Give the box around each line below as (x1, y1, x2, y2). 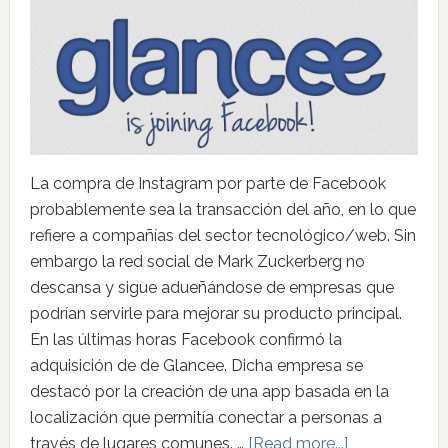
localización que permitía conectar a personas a (29, 408, 382, 428)
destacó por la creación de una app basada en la (29, 382, 389, 402)
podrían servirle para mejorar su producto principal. (29, 304, 402, 324)
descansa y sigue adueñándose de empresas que (29, 278, 394, 298)
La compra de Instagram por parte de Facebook (29, 174, 386, 194)
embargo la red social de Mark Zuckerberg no (29, 252, 365, 272)
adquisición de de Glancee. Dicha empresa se (29, 356, 363, 376)
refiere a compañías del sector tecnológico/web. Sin (29, 226, 416, 246)
